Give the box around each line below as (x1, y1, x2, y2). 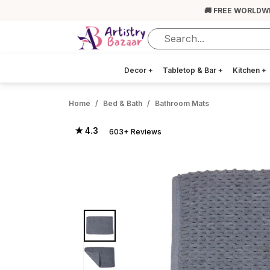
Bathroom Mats (155, 99, 209, 108)
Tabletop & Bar (163, 66, 218, 75)
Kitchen (233, 66, 262, 75)
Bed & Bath (103, 99, 142, 108)
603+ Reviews (109, 127, 162, 136)
